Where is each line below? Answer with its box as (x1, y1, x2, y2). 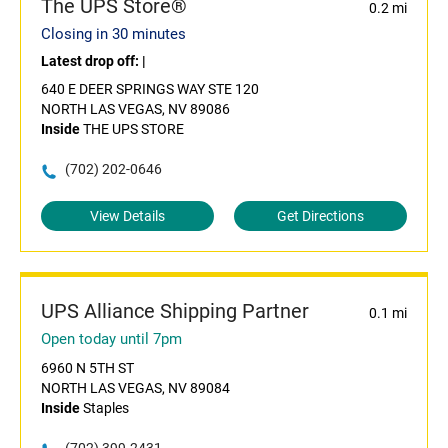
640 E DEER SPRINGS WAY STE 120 (41, 81, 259, 98)
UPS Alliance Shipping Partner (41, 299, 309, 324)
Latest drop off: (41, 53, 142, 70)
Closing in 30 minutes (41, 25, 186, 44)
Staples (80, 400, 129, 417)
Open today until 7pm (41, 330, 182, 349)
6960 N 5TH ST (41, 360, 134, 377)
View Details (90, 208, 165, 225)
